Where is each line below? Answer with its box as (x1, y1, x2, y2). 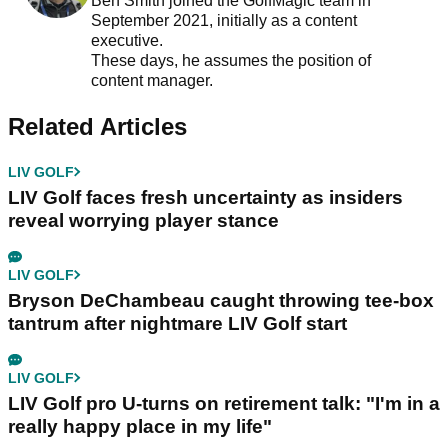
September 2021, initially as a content (90, 11, 357, 29)
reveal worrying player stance (8, 209, 279, 231)
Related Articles (8, 112, 187, 140)
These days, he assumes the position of (90, 51, 371, 69)
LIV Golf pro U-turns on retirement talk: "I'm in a (8, 392, 440, 414)
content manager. (90, 71, 217, 89)
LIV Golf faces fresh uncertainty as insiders (8, 186, 403, 208)
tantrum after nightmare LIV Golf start (8, 312, 347, 334)
